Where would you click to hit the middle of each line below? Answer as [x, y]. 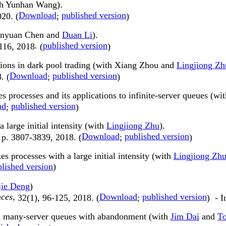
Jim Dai [185, 217]
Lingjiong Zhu [133, 126]
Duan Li [77, 35]
